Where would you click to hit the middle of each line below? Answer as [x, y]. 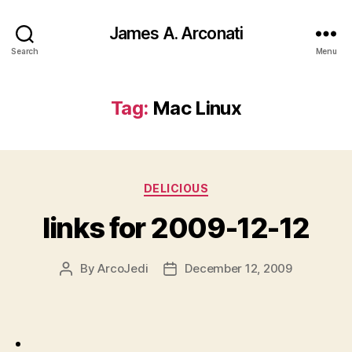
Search [25, 51]
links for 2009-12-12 [176, 227]
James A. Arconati [176, 33]
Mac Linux [197, 108]
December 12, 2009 [238, 268]
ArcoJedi [123, 268]
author [84, 286]
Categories [210, 185]
